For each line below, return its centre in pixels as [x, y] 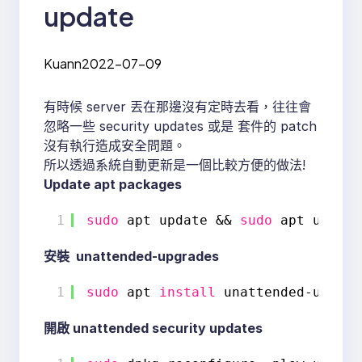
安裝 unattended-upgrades [131, 257]
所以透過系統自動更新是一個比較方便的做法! [177, 165]
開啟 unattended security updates [153, 328]
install [187, 293]
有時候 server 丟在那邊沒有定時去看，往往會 [177, 107]
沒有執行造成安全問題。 [115, 146]
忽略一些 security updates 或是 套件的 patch [180, 126]
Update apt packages [113, 185]
